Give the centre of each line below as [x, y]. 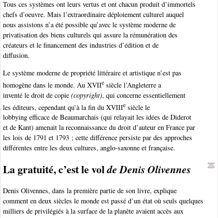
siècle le [138, 107]
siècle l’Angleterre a [133, 85]
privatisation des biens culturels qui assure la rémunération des [90, 35]
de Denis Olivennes [149, 170]
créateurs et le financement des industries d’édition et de [81, 45]
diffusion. [16, 55]
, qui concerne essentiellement [144, 95]
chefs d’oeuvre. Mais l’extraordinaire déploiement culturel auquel [93, 15]
